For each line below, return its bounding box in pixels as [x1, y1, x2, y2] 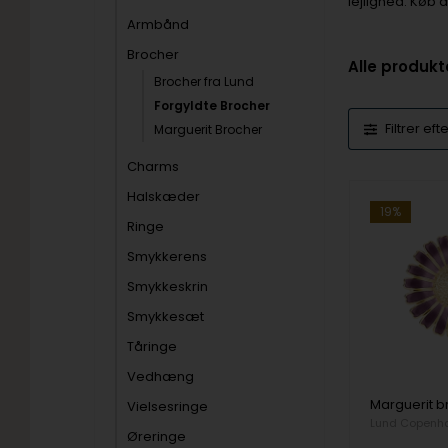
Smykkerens [127, 247, 208, 266]
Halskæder [127, 187, 201, 206]
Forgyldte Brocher [154, 97, 271, 114]
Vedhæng [127, 367, 195, 386]
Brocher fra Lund [154, 73, 255, 90]
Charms [127, 157, 180, 176]
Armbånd [127, 15, 190, 34]
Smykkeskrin [127, 277, 209, 296]
